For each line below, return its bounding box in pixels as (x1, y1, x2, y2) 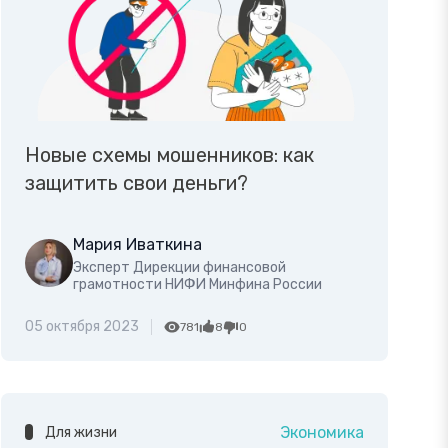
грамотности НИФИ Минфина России (73, 275, 323, 293)
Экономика (279, 422, 364, 442)
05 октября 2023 (25, 317, 140, 335)
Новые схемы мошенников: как (25, 142, 315, 167)
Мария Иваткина (73, 234, 203, 254)
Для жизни (45, 423, 118, 441)
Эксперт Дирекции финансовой (73, 258, 287, 276)
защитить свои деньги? (25, 170, 249, 195)
